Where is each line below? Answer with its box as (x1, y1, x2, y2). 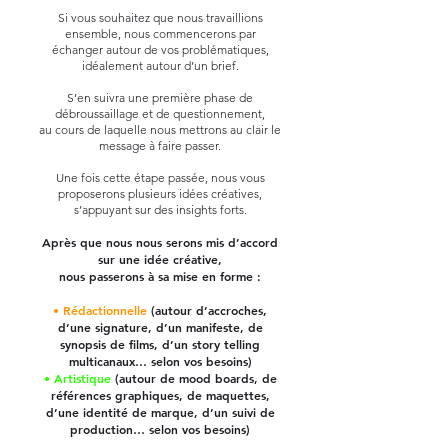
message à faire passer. (99, 138, 221, 153)
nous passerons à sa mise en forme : (59, 268, 261, 284)
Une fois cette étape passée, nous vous (55, 170, 265, 185)
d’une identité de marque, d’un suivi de (45, 404, 275, 420)
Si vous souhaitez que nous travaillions (57, 10, 263, 25)
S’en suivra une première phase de (67, 90, 253, 105)
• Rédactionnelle (53, 302, 147, 318)
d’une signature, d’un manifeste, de (57, 319, 263, 335)
